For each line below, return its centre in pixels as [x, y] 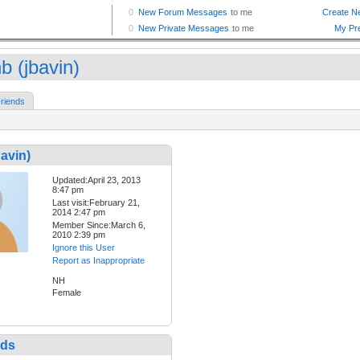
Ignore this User [84, 248]
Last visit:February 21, [96, 203]
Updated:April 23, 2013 [96, 180]
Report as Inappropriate [98, 261]
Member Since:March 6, [99, 225]
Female [67, 293]
